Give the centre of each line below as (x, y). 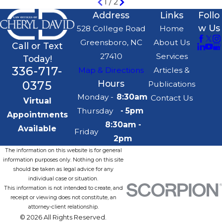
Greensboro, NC (111, 43)
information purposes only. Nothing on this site (63, 160)
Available (37, 129)
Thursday (95, 111)
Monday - (95, 97)
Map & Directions (111, 70)
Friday (86, 132)
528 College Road (111, 29)
